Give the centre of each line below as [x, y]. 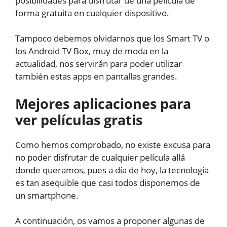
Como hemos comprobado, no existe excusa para [113, 144]
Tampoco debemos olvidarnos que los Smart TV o [112, 39]
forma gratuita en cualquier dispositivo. [92, 13]
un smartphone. [47, 195]
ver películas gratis [79, 120]
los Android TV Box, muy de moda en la [92, 51]
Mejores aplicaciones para [103, 103]
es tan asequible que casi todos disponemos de [108, 182]
